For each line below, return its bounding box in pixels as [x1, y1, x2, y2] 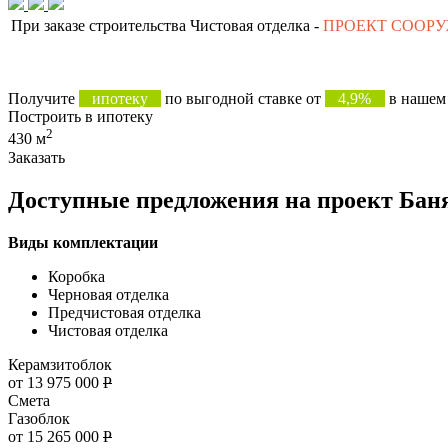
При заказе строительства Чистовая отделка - [11, 16, 323, 34]
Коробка [48, 267, 105, 285]
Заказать [8, 148, 65, 166]
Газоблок [8, 409, 70, 427]
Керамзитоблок [8, 355, 112, 373]
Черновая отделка [48, 285, 169, 303]
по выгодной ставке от [161, 90, 326, 108]
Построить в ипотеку [8, 108, 153, 126]
